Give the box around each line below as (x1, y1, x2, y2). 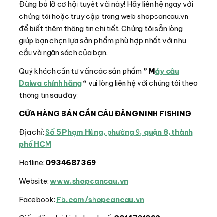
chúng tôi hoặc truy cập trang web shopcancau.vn (19, 12, 188, 21)
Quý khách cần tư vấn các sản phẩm (19, 66, 143, 76)
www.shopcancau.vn (50, 176, 128, 186)
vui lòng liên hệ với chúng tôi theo (86, 78, 198, 88)
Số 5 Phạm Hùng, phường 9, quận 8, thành (45, 127, 193, 137)
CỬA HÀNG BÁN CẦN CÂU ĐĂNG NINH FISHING (19, 109, 191, 118)
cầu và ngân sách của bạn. (19, 48, 108, 57)
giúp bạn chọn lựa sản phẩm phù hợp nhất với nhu (19, 36, 186, 45)
